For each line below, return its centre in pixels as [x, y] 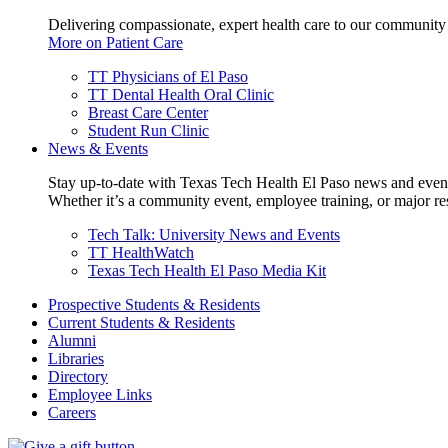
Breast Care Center [148, 112]
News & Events [98, 148]
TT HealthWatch [141, 252]
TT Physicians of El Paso [168, 76]
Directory [78, 376]
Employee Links [100, 394]
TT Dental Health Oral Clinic [181, 94]
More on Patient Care [115, 42]
